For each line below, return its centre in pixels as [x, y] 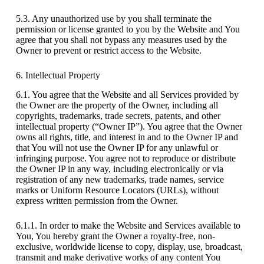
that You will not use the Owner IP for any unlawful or [117, 147]
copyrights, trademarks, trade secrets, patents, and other [118, 115]
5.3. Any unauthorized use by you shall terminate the [113, 18]
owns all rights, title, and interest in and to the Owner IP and [127, 137]
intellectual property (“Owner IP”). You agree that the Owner [129, 126]
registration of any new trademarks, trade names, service [120, 179]
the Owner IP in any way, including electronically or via [119, 169]
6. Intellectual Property [58, 75]
